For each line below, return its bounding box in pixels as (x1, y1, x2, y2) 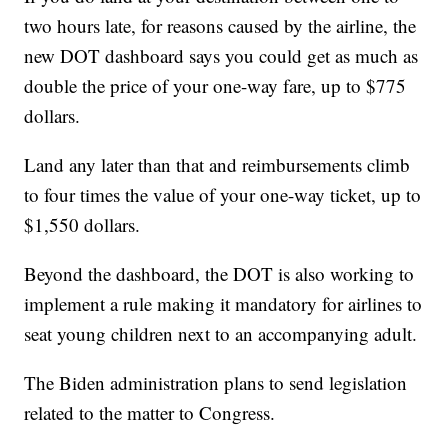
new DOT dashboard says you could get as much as (24, 42, 419, 68)
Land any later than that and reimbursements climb (24, 151, 411, 177)
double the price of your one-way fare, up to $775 (24, 72, 407, 98)
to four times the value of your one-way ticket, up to (24, 181, 422, 207)
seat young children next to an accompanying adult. (24, 320, 418, 346)
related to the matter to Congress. (24, 399, 276, 425)
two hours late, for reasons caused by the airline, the (24, 12, 417, 38)
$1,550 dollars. (24, 211, 141, 237)
